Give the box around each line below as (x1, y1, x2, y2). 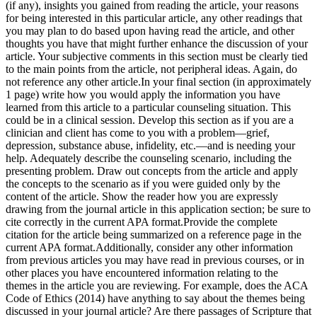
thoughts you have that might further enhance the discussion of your (6, 37, 308, 50)
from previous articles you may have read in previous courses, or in (6, 253, 304, 266)
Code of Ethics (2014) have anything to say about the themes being (6, 292, 305, 304)
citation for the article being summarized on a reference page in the (6, 228, 301, 241)
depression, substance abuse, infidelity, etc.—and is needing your (6, 139, 295, 151)
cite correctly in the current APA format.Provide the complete (6, 215, 277, 228)
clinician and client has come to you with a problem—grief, (6, 126, 270, 139)
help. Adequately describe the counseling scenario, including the (6, 151, 292, 164)
